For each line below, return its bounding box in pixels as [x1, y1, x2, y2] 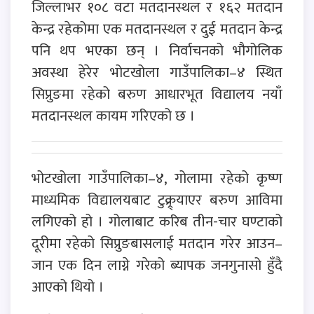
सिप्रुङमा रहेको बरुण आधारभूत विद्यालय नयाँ [32, 81, 282, 107]
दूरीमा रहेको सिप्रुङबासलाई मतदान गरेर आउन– [32, 231, 282, 256]
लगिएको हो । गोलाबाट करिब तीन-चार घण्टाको [32, 209, 282, 234]
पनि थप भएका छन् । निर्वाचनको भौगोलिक [32, 38, 282, 63]
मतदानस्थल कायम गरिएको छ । [32, 103, 195, 128]
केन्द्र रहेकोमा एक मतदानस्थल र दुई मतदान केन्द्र [32, 16, 282, 41]
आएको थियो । [32, 274, 104, 299]
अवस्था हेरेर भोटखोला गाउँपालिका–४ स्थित [32, 60, 282, 85]
